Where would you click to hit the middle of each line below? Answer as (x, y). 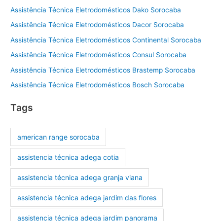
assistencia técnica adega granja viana (80, 177)
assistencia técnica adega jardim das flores (87, 197)
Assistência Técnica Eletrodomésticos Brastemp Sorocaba (103, 70)
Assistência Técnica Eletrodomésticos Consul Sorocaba (99, 55)
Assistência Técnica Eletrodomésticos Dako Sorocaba (96, 10)
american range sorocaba (58, 137)
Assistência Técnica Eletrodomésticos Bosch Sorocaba (98, 85)
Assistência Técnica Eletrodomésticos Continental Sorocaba (106, 40)
